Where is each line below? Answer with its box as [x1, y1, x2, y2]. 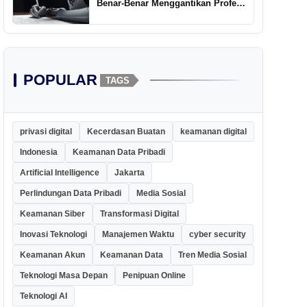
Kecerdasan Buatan [86, 127, 165, 137]
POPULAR [23, 71, 97, 89]
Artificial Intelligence [19, 168, 99, 178]
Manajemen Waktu [101, 230, 174, 240]
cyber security [188, 230, 246, 240]
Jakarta [114, 168, 145, 178]
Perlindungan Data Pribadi [19, 188, 121, 199]
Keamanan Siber [19, 209, 85, 219]
